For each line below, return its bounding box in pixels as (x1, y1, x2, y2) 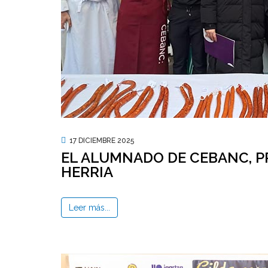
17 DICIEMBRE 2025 (69, 136, 134, 145)
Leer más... (69, 203, 110, 212)
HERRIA (61, 163, 113, 181)
